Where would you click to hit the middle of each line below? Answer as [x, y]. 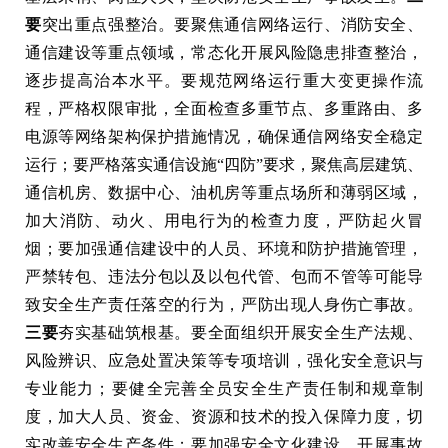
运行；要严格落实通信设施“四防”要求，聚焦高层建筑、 [224, 164]
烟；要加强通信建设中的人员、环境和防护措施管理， [224, 248]
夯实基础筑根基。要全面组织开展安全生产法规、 [241, 332]
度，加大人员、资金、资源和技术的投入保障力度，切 [224, 416]
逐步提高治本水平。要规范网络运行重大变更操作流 [224, 80]
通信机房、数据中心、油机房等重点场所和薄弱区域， [224, 192]
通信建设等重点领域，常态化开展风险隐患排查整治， [224, 52]
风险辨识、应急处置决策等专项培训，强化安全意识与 [224, 360]
